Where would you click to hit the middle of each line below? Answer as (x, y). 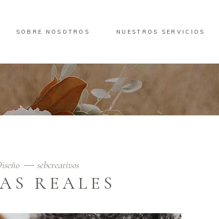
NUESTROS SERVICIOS (161, 32)
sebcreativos (58, 165)
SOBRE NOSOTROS (53, 32)
